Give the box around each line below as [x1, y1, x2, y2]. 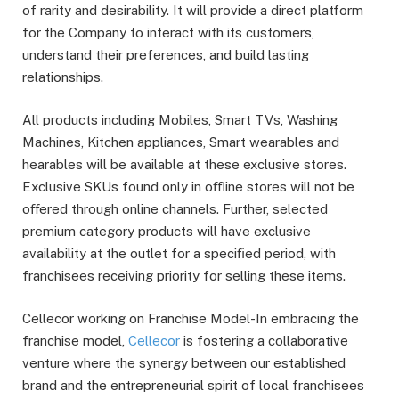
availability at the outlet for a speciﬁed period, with [22, 246, 336, 262]
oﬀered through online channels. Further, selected [22, 201, 328, 217]
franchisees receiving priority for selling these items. [22, 268, 346, 284]
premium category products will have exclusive [22, 224, 311, 240]
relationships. [22, 69, 103, 85]
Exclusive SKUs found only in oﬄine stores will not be [22, 179, 354, 195]
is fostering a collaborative [180, 333, 348, 349]
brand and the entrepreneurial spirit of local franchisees [22, 378, 364, 394]
